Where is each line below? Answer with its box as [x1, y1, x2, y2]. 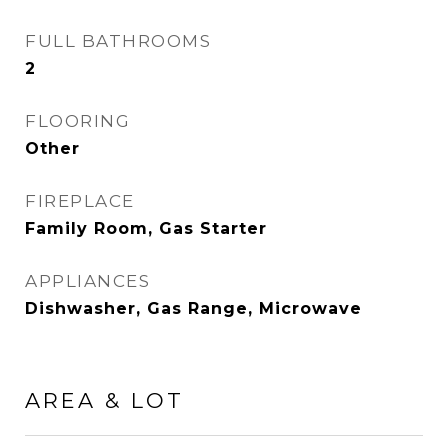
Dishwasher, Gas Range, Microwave [25, 299, 362, 318]
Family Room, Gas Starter [25, 219, 267, 238]
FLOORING [25, 111, 130, 131]
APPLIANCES [25, 271, 150, 291]
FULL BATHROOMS [25, 31, 211, 51]
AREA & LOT [25, 388, 184, 413]
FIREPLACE [25, 191, 135, 211]
